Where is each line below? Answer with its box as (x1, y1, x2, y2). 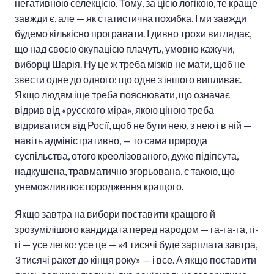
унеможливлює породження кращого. (15, 180, 183, 193)
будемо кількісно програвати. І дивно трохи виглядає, (15, 28, 251, 40)
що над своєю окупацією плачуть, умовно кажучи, (15, 43, 234, 55)
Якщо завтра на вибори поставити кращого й (15, 208, 215, 220)
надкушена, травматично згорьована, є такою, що (15, 165, 235, 177)
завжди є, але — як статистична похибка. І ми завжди (15, 12, 246, 24)
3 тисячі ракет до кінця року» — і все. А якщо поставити (15, 254, 256, 266)
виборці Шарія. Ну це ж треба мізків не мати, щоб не (15, 58, 245, 70)
